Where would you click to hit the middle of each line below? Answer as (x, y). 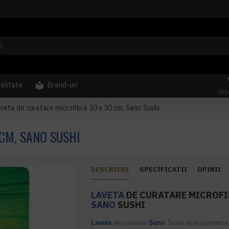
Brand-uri (62, 85)
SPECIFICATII (164, 169)
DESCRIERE (110, 169)
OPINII (209, 169)
